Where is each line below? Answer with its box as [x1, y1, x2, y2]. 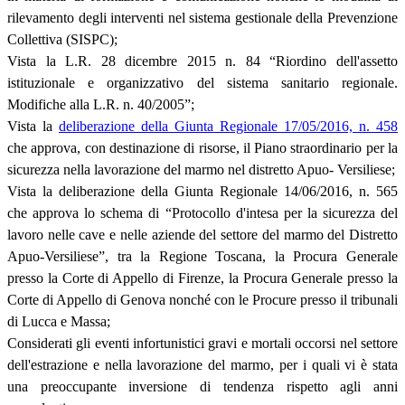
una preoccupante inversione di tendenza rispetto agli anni [7, 378, 398, 394]
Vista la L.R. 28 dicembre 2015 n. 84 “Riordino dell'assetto [7, 52, 398, 69]
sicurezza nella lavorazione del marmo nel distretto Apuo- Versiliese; [7, 161, 395, 177]
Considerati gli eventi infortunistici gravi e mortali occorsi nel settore [7, 334, 398, 351]
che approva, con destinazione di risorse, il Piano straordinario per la [7, 139, 398, 155]
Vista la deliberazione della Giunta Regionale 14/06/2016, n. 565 [7, 183, 398, 199]
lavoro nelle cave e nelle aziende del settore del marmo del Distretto [7, 226, 398, 242]
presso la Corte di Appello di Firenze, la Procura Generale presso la [7, 269, 398, 286]
